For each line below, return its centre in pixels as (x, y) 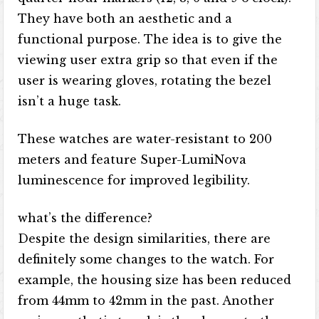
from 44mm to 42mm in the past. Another (146, 300)
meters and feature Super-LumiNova (132, 159)
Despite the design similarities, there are (145, 239)
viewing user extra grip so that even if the (148, 60)
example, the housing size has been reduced (155, 280)
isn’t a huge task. (70, 101)
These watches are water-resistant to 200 (145, 139)
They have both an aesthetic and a (125, 19)
